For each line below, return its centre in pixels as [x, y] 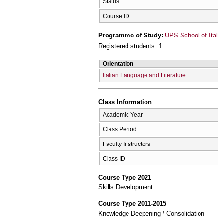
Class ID [114, 158]
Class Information [125, 102]
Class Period [120, 129]
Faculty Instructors [127, 144]
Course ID [116, 16]
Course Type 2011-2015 [132, 203]
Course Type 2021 [125, 178]
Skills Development [126, 187]
